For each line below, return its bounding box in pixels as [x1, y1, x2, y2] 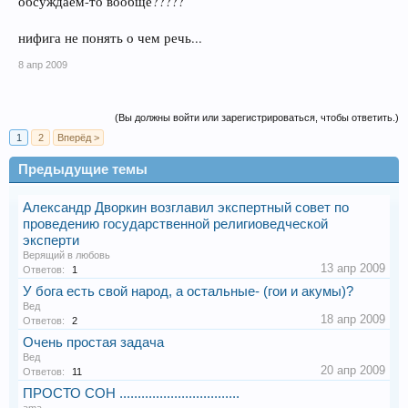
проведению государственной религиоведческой [23, 217, 328, 232]
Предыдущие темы [18, 162, 148, 178]
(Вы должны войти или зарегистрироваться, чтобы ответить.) [115, 112, 399, 124]
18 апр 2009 [321, 312, 385, 327]
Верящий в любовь [23, 250, 110, 261]
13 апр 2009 [321, 261, 385, 276]
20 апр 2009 [321, 363, 385, 378]
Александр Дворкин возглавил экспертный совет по [23, 200, 349, 216]
